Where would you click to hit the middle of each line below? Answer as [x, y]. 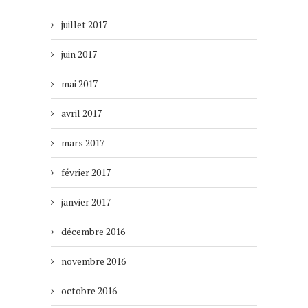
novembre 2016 [93, 261]
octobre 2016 [89, 291]
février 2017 [86, 173]
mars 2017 [83, 143]
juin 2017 [79, 54]
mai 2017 [79, 84]
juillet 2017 [84, 25]
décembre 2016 [93, 232]
